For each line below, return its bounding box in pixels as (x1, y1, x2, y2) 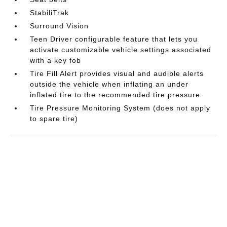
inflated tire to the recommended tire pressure (30, 90, 201, 99)
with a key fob (30, 56, 82, 64)
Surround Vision (30, 21, 89, 30)
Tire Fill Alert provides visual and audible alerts (30, 69, 204, 78)
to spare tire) (30, 114, 79, 123)
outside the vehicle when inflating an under (30, 80, 189, 88)
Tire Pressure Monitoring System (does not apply (30, 103, 211, 112)
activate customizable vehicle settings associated (30, 45, 212, 54)
